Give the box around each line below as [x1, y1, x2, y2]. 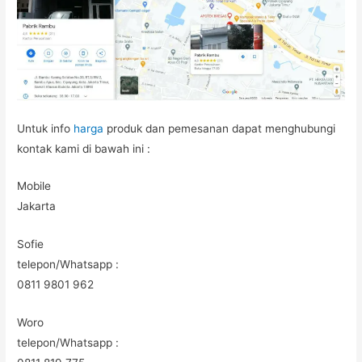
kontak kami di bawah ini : [17, 141, 151, 155]
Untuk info [17, 121, 74, 135]
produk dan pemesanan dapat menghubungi [103, 121, 336, 135]
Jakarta [17, 200, 57, 213]
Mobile [17, 179, 52, 193]
